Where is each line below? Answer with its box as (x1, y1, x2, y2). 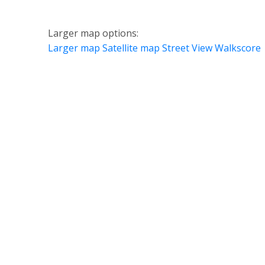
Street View (161, 41, 212, 55)
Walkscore (214, 41, 261, 55)
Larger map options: (47, 27, 138, 40)
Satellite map (102, 41, 160, 55)
